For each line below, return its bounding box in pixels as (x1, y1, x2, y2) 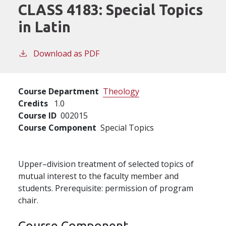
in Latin (18, 18, 71, 35)
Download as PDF (33, 47, 99, 59)
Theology (103, 85, 139, 97)
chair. (18, 194, 38, 206)
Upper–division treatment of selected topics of (18, 158, 194, 169)
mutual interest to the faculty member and (18, 170, 179, 182)
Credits (18, 97, 48, 109)
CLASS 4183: (18, 1, 106, 18)
